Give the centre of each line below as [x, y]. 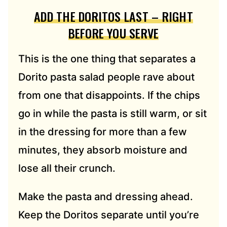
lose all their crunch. [67, 168]
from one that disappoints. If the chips [109, 96]
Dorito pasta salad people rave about [106, 77]
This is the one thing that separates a [107, 59]
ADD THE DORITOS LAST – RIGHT [113, 16]
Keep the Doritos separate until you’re [109, 215]
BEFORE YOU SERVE [113, 33]
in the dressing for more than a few [103, 132]
